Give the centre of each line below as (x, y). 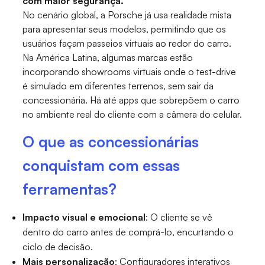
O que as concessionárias (111, 142)
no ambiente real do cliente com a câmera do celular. (132, 114)
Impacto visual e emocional (84, 217)
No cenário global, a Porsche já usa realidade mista (127, 15)
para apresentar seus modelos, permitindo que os (125, 29)
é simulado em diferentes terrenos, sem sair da (118, 86)
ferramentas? (70, 189)
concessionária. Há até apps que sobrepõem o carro (131, 100)
